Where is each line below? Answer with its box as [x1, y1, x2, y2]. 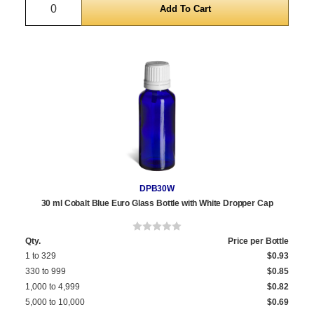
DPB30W [139, 183, 175, 193]
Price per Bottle [227, 235, 289, 246]
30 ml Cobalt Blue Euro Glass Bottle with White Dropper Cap [41, 198, 273, 208]
